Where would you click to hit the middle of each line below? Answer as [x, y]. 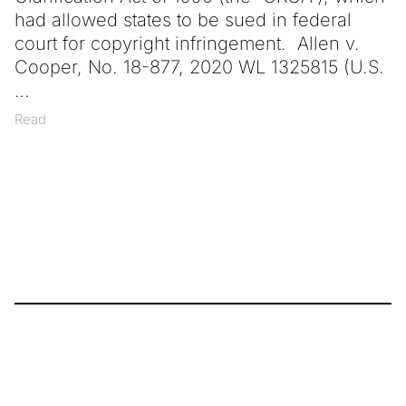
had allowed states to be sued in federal [183, 20]
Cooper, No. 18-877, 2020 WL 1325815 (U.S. [199, 67]
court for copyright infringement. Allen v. [187, 43]
